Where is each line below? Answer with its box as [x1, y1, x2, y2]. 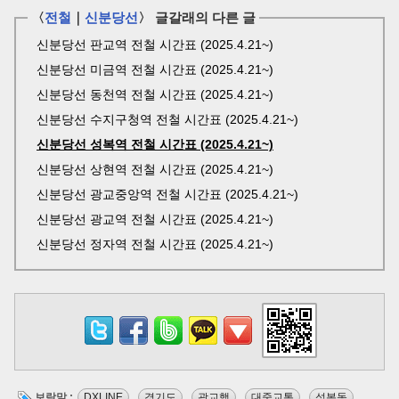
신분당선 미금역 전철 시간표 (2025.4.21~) [37, 61, 273, 77]
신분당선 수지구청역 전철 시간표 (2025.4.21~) [37, 111, 298, 126]
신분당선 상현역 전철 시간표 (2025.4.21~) [37, 161, 273, 176]
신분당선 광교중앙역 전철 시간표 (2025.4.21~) [37, 186, 298, 201]
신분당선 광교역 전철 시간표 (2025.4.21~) [37, 211, 273, 226]
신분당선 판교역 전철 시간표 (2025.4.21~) [37, 37, 273, 52]
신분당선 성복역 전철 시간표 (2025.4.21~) [37, 136, 273, 151]
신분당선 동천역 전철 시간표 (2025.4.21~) [37, 86, 273, 102]
